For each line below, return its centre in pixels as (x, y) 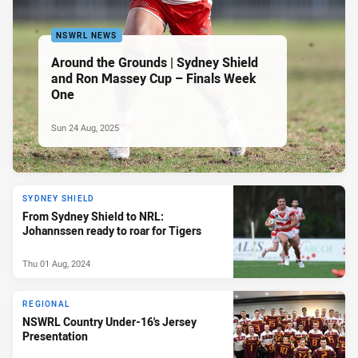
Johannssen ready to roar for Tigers (112, 231)
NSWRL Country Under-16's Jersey (109, 322)
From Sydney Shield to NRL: (93, 217)
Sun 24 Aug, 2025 (85, 127)
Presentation (55, 336)
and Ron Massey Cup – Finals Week (153, 78)
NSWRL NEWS (87, 35)
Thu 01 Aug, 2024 (56, 263)
